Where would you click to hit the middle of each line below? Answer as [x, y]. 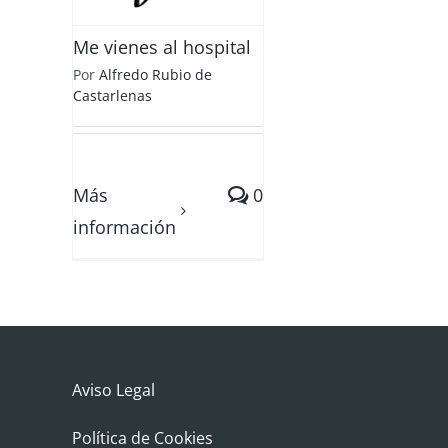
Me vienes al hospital [162, 47]
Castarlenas [112, 95]
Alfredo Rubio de [155, 74]
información [124, 227]
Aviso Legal [113, 390]
